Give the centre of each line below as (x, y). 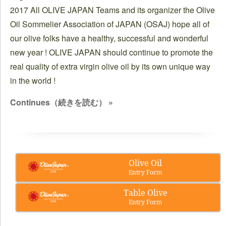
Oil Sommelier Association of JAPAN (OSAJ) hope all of (110, 24)
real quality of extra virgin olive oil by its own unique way (110, 66)
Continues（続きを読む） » (62, 102)
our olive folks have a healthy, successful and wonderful (109, 38)
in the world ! (39, 80)
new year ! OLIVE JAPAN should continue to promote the (111, 52)
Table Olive (145, 193)
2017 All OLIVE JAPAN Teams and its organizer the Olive (112, 10)
